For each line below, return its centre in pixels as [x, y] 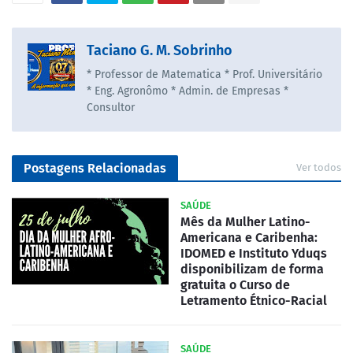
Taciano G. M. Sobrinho [160, 50]
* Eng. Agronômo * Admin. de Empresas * [188, 91]
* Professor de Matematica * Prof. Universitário [204, 74]
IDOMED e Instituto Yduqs [254, 253]
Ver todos [319, 167]
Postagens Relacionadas [95, 168]
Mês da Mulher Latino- [245, 221]
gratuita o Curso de [235, 284]
